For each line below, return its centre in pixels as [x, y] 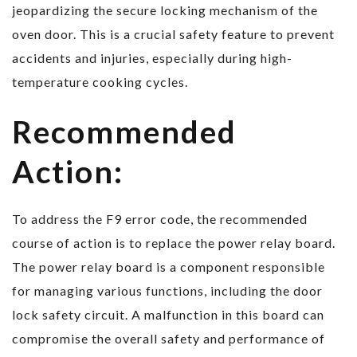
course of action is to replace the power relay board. [174, 243]
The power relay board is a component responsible [169, 267]
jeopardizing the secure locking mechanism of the [165, 10]
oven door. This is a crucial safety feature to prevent [173, 34]
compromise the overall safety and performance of [169, 339]
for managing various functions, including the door [167, 291]
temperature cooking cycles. [100, 82]
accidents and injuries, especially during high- [152, 58]
